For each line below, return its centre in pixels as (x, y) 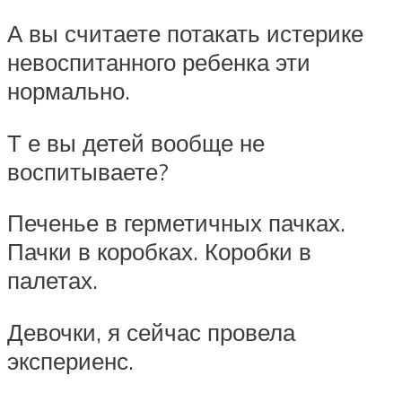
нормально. (69, 91)
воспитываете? (88, 171)
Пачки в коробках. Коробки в (159, 252)
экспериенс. (70, 361)
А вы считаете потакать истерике (185, 34)
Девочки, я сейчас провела (151, 332)
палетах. (52, 280)
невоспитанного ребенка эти (159, 62)
